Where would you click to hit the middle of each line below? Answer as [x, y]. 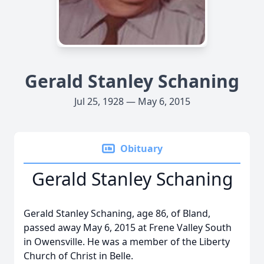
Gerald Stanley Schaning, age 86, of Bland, [117, 213]
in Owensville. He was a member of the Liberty [127, 242]
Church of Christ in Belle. [78, 256]
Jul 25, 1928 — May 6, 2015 [132, 101]
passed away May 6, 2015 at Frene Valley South [128, 227]
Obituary [141, 148]
